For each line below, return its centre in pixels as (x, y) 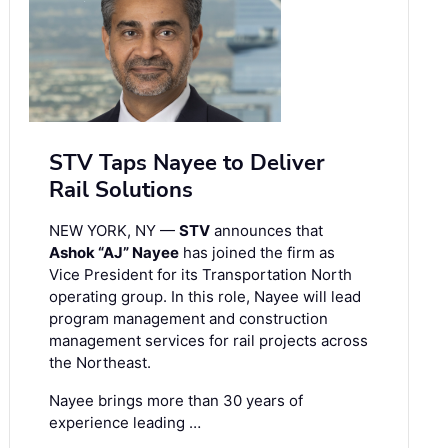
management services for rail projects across (208, 340)
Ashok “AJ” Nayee (114, 252)
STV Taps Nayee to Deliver (187, 162)
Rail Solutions (121, 189)
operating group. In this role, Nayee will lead (205, 296)
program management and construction (188, 318)
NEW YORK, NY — (114, 230)
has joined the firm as (257, 252)
